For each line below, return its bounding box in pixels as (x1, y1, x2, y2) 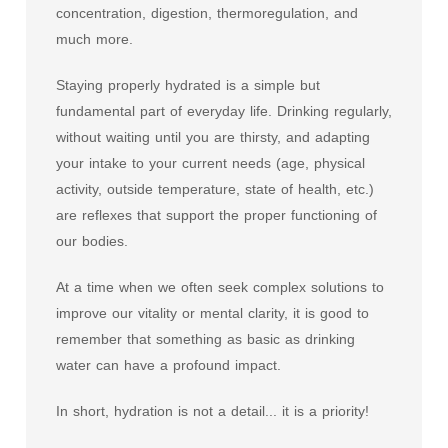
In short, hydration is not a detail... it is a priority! (56, 403, 369, 419)
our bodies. (56, 233, 128, 249)
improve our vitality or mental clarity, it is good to (56, 305, 369, 321)
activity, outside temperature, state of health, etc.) (56, 181, 374, 197)
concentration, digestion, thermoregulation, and (56, 5, 358, 21)
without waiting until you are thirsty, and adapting (56, 129, 370, 145)
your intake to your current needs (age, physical (56, 155, 365, 171)
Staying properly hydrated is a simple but (56, 77, 320, 93)
